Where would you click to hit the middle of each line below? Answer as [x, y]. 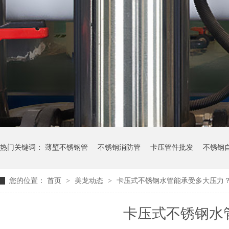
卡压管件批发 [172, 147]
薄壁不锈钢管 [66, 147]
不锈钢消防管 [119, 147]
